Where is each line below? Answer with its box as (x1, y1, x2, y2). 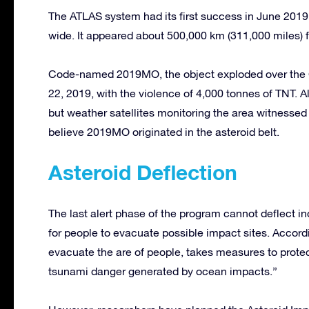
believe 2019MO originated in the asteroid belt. (48, 125, 279, 138)
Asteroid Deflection (48, 159, 237, 185)
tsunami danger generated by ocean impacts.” (48, 264, 277, 277)
